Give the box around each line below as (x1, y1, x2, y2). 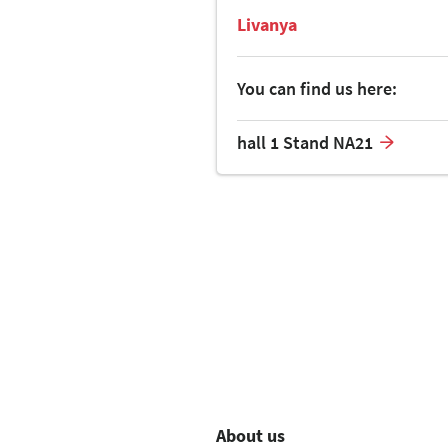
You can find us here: (237, 77, 397, 101)
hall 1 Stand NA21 (237, 131, 373, 155)
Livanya (237, 13, 297, 37)
